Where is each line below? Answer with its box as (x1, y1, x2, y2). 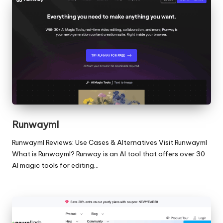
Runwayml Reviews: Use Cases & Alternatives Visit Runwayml (12, 137, 207, 147)
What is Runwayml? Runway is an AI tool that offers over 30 (12, 149, 205, 158)
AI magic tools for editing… (12, 160, 99, 170)
